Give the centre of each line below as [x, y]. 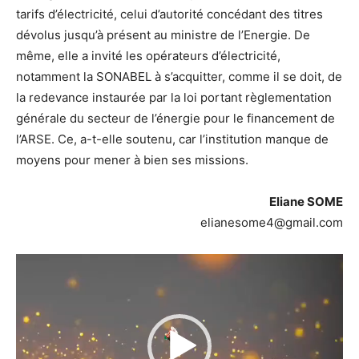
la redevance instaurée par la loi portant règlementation [174, 98]
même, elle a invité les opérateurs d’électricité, [148, 56]
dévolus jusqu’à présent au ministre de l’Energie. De [163, 35]
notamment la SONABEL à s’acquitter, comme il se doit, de [179, 77]
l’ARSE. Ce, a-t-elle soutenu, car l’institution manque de [172, 139]
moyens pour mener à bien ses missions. [132, 160]
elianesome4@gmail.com [272, 223]
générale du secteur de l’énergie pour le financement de [175, 119]
